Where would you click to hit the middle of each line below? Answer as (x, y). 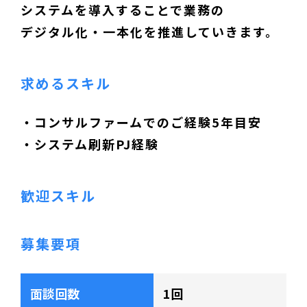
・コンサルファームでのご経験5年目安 (141, 122)
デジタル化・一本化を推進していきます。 (150, 31)
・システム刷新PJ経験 (90, 144)
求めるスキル (66, 83)
